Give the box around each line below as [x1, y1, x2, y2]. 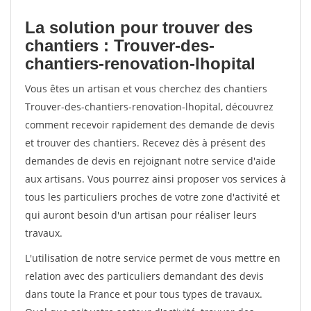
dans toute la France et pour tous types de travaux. [25, 287, 262, 301]
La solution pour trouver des [25, 18, 253, 37]
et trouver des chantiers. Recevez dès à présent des [25, 136, 266, 149]
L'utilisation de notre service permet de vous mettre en [25, 251, 280, 264]
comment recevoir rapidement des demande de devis [25, 118, 275, 131]
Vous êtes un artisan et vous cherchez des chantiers [25, 82, 267, 95]
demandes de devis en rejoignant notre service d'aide [25, 154, 276, 167]
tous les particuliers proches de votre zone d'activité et [25, 190, 280, 203]
